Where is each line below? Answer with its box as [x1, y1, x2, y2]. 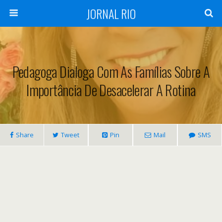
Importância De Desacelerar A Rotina [26, 79, 196, 100]
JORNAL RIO [86, 4, 136, 22]
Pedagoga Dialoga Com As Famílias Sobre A [12, 61, 210, 82]
